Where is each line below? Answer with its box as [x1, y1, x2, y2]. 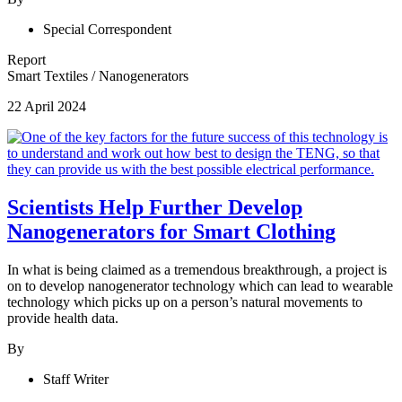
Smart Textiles [7, 67, 92, 83]
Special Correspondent [43, 21, 171, 37]
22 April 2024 [7, 98, 86, 114]
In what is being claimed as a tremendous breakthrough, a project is [7, 261, 387, 277]
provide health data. [7, 310, 118, 326]
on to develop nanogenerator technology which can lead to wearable [7, 277, 393, 293]
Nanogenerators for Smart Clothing [7, 219, 336, 243]
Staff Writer [43, 371, 109, 387]
